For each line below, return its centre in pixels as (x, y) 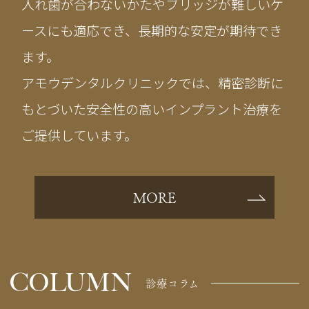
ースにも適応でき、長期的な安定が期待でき (152, 30)
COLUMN (71, 283)
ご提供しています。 (80, 135)
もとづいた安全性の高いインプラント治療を (152, 109)
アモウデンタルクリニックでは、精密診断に (153, 82)
